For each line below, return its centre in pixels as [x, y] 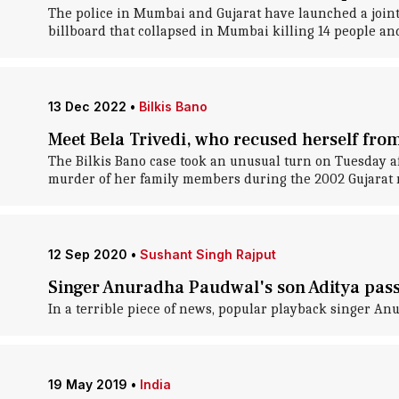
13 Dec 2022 [87, 106]
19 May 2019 [87, 384]
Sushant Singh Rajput [208, 254]
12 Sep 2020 [87, 254]
